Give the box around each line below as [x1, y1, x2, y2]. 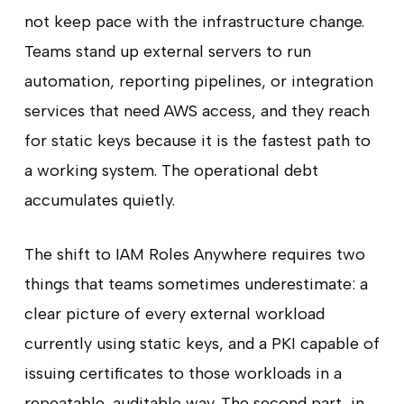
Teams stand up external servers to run [23, 41, 311, 61]
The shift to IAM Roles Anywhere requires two [23, 243, 365, 264]
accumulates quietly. [23, 189, 175, 210]
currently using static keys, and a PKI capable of [23, 333, 380, 353]
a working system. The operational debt [23, 160, 318, 180]
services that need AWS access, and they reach [23, 100, 370, 121]
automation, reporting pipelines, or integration [23, 70, 373, 91]
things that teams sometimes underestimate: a [23, 273, 368, 294]
